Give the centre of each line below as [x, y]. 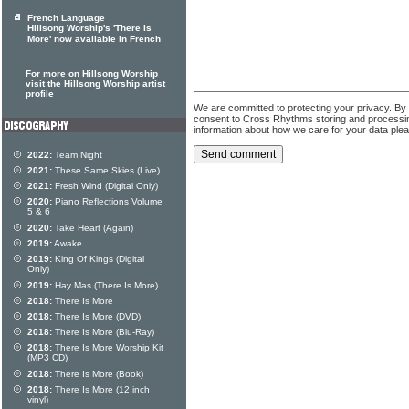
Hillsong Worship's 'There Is [89, 28]
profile [40, 94]
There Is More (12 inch [101, 389]
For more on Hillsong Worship [92, 73]
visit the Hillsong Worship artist [95, 84]
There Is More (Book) [98, 374]
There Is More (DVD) [96, 316]
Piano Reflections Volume [107, 201]
